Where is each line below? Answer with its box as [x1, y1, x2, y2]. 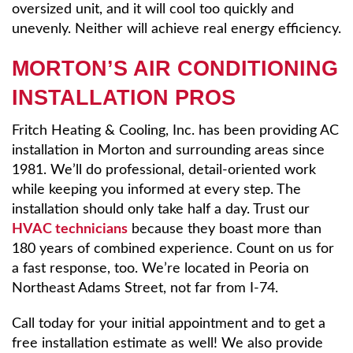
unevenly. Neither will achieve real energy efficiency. [12, 22, 341, 36]
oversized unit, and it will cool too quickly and [12, 2, 294, 17]
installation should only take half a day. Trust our [12, 203, 310, 217]
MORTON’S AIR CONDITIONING [12, 57, 338, 81]
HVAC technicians [12, 222, 128, 236]
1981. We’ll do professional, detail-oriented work [12, 163, 316, 177]
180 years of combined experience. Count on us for [12, 242, 334, 256]
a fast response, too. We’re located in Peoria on [12, 262, 309, 276]
